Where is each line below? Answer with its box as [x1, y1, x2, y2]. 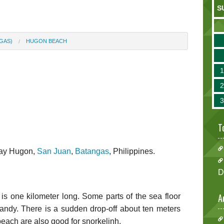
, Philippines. [109, 146, 155, 155]
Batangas [75, 146, 109, 155]
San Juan [37, 146, 71, 155]
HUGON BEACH [26, 37, 67, 44]
